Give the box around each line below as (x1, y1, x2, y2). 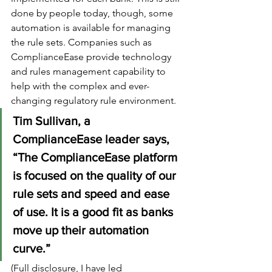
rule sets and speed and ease (13, 186, 172, 200)
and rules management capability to (11, 65, 168, 77)
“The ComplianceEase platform (13, 150, 180, 164)
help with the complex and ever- (11, 80, 149, 92)
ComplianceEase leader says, (13, 132, 172, 146)
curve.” (13, 241, 50, 255)
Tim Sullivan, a (13, 114, 93, 127)
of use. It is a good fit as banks (13, 205, 176, 219)
